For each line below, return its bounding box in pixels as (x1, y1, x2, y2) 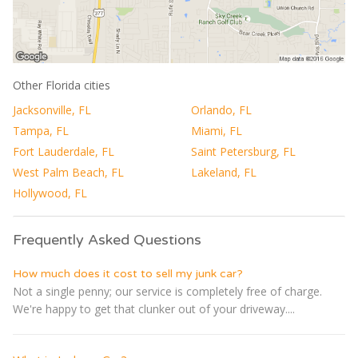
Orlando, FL (191, 102, 252, 118)
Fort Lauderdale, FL (13, 144, 114, 160)
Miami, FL (191, 123, 242, 139)
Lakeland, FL (191, 165, 257, 181)
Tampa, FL (13, 123, 69, 139)
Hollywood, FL (13, 185, 87, 201)
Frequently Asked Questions (13, 231, 201, 249)
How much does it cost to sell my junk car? (13, 267, 243, 281)
